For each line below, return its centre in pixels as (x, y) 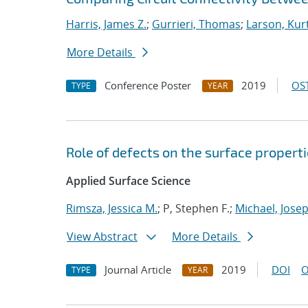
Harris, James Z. (106, 24)
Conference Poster (148, 85)
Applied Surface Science (128, 181)
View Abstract (102, 236)
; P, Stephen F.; (196, 208)
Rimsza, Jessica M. (112, 208)
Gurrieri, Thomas (196, 24)
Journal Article (138, 269)
